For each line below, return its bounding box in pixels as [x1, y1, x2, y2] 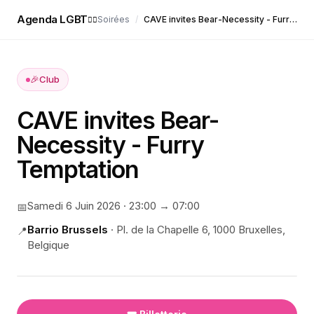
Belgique [27, 238, 69, 252]
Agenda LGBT [17, 13, 88, 26]
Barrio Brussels [27, 223, 108, 236]
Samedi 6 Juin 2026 [27, 199, 121, 212]
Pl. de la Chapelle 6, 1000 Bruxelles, [116, 223, 285, 236]
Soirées [97, 14, 130, 25]
